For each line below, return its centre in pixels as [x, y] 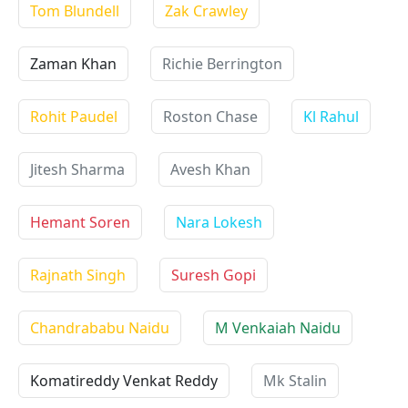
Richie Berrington [222, 64]
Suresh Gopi [214, 275]
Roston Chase [210, 117]
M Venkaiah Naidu [278, 328]
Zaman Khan [73, 64]
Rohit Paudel [74, 117]
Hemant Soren [80, 222]
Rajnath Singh [78, 275]
